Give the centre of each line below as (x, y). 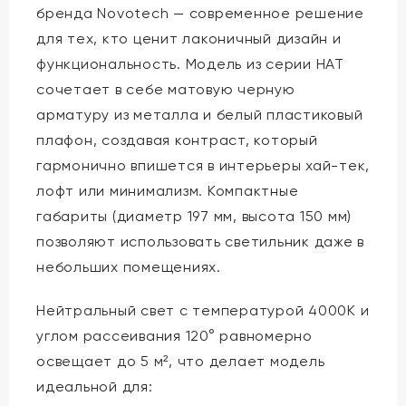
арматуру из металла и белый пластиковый (200, 114)
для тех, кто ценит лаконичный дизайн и (189, 38)
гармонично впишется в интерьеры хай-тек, (203, 165)
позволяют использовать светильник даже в (200, 241)
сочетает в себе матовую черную (166, 89)
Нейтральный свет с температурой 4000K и (203, 310)
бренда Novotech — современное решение (200, 13)
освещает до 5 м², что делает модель (181, 361)
